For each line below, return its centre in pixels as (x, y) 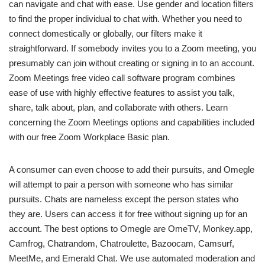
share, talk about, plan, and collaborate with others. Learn (118, 108)
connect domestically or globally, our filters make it (106, 34)
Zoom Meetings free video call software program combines (122, 78)
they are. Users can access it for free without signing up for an (128, 214)
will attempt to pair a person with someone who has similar (121, 185)
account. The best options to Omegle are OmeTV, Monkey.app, (131, 229)
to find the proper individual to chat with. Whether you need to (125, 19)
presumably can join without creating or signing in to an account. (132, 63)
